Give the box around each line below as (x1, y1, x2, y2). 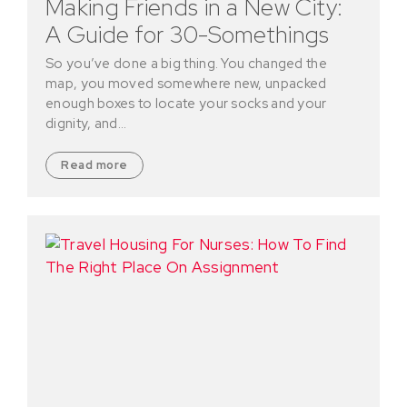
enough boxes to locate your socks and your (45, 94, 327, 114)
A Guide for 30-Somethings (45, 19, 330, 51)
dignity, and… (45, 114, 126, 134)
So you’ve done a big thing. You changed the (45, 55, 327, 74)
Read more (61, 157, 128, 174)
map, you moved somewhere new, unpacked (45, 74, 327, 94)
